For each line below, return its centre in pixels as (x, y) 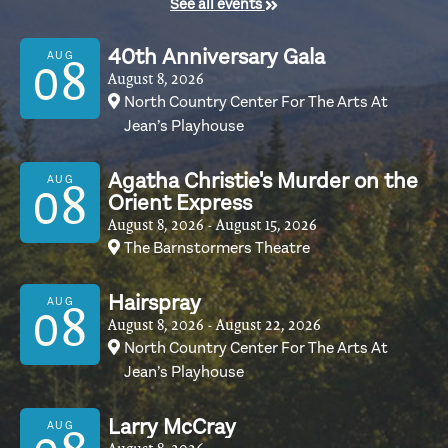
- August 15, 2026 (262, 225)
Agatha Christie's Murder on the (263, 181)
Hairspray (154, 303)
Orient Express (180, 203)
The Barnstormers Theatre (217, 248)
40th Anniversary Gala (216, 57)
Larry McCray (172, 427)
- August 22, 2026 (264, 325)
